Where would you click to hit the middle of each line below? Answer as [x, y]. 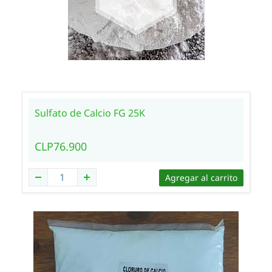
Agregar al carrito [202, 178]
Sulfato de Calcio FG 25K [90, 113]
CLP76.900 [60, 146]
